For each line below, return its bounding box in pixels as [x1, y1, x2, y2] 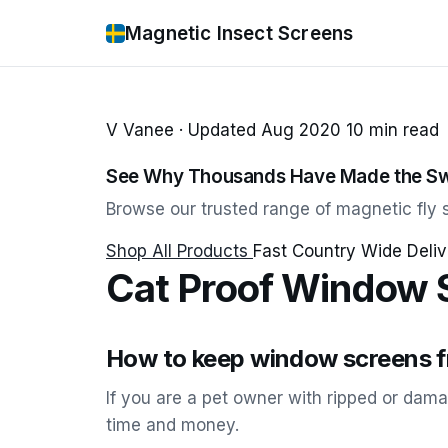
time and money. [106, 415, 239, 435]
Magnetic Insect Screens [125, 21, 354, 45]
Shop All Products [106, 241, 253, 261]
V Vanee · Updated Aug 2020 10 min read [106, 120, 439, 140]
